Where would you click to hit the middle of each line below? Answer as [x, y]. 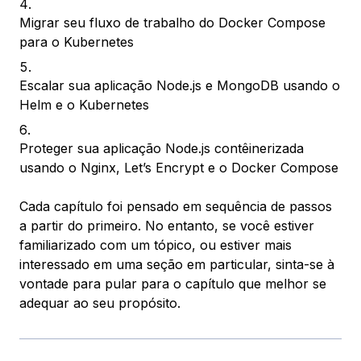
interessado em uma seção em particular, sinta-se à [177, 265]
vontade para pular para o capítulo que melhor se [173, 284]
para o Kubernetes [77, 42]
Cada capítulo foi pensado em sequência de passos [176, 207]
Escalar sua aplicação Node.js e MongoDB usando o [180, 86]
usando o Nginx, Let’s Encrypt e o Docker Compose [179, 168]
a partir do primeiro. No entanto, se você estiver [167, 226]
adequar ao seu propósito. [100, 303]
